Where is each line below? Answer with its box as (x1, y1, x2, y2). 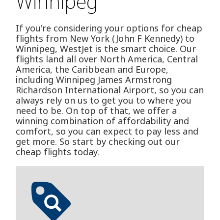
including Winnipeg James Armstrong (16, 74, 172, 86)
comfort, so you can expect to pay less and (16, 125, 198, 137)
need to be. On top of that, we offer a (16, 105, 177, 117)
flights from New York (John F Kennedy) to (16, 32, 194, 45)
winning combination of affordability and (16, 115, 189, 127)
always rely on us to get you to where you (16, 94, 192, 107)
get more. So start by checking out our (16, 136, 180, 148)
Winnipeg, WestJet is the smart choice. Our (16, 43, 196, 55)
